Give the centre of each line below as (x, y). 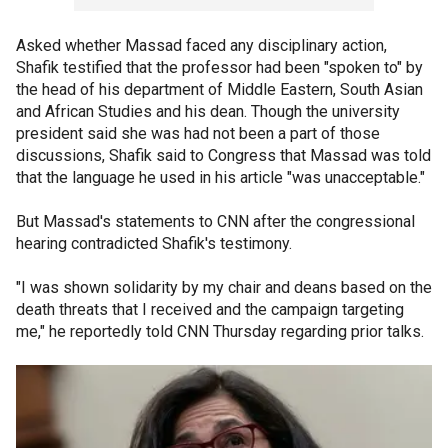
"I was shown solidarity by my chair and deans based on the (224, 287)
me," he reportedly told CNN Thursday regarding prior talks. (222, 331)
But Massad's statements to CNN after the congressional (215, 221)
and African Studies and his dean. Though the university (208, 111)
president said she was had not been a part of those (198, 133)
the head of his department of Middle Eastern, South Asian (219, 89)
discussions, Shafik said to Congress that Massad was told (223, 155)
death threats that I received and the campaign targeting (210, 309)
